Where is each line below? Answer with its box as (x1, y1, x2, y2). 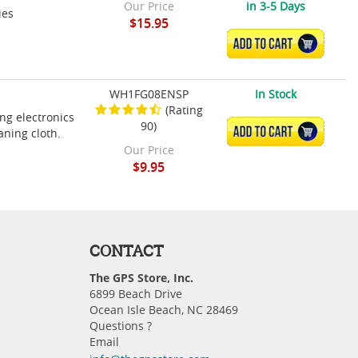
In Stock (254, 86, 296, 102)
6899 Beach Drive (89, 286, 182, 302)
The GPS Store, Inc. (89, 270, 193, 286)
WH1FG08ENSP (109, 86, 189, 102)
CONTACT (89, 240, 164, 262)
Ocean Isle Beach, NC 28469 (89, 302, 238, 318)
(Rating (165, 102, 204, 118)
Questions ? (89, 318, 152, 334)
